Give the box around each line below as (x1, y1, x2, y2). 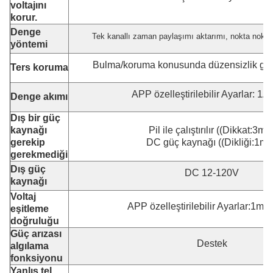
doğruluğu (10, 216, 59, 227)
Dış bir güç (10, 113, 60, 124)
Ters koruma (10, 62, 68, 73)
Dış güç (10, 164, 46, 175)
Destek (196, 238, 227, 249)
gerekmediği (10, 149, 68, 160)
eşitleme (10, 204, 49, 214)
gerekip (10, 137, 45, 148)
